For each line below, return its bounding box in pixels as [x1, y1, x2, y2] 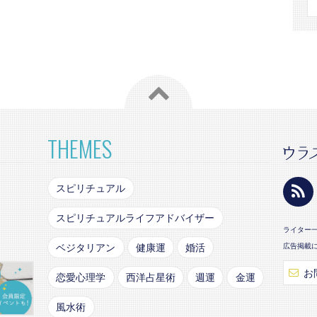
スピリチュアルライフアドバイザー [56, 212, 215, 224]
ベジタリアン [56, 241, 116, 253]
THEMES [47, 131, 113, 165]
